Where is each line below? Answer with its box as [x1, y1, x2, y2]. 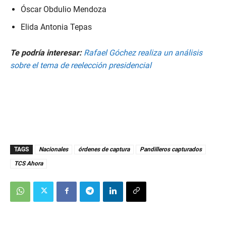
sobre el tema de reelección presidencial [10, 60, 151, 70]
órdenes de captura [78, 145, 130, 153]
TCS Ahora [14, 159, 43, 167]
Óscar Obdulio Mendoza [21, 4, 106, 14]
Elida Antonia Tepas [21, 22, 92, 32]
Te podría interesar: [10, 47, 84, 58]
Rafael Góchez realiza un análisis [84, 47, 202, 58]
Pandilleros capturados [140, 145, 202, 153]
